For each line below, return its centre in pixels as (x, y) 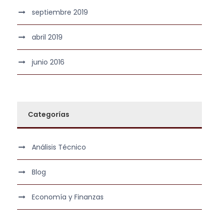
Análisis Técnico (59, 147)
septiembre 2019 (60, 12)
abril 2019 (47, 37)
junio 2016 (48, 62)
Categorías (49, 114)
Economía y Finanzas (68, 197)
